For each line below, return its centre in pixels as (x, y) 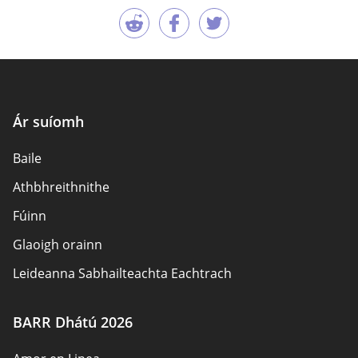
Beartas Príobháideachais (90, 330)
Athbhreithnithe (61, 187)
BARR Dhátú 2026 (73, 322)
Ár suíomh (48, 121)
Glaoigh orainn (58, 244)
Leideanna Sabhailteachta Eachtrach (122, 273)
